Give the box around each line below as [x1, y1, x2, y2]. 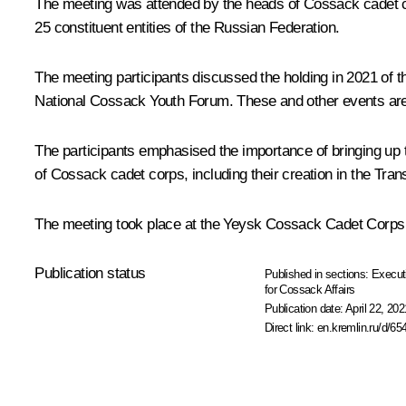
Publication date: [264, 302, 346, 316]
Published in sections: [264, 267, 372, 282]
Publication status [34, 265, 146, 283]
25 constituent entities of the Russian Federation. [34, 19, 340, 37]
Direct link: [264, 321, 318, 335]
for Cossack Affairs [264, 283, 355, 297]
